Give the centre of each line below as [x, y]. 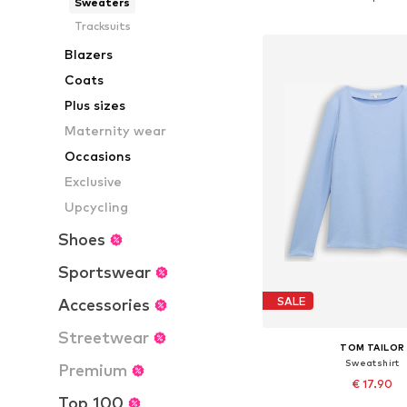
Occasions [98, 156]
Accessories [104, 305]
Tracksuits [102, 26]
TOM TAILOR [372, 347]
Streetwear [104, 338]
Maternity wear [116, 130]
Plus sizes [95, 105]
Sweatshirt [372, 363]
